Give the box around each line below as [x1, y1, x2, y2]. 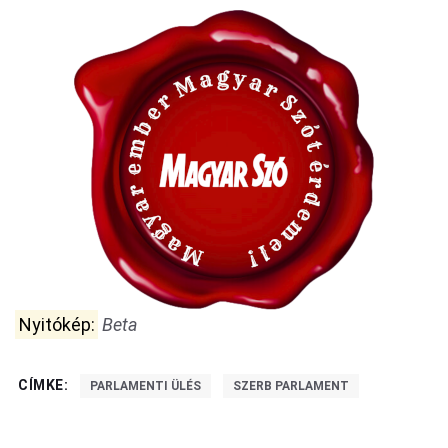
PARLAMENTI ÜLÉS [90, 379, 202, 393]
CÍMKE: [18, 377, 69, 393]
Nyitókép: [18, 314, 95, 335]
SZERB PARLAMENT [233, 379, 350, 393]
